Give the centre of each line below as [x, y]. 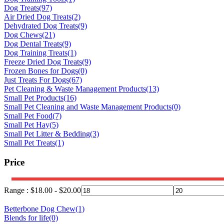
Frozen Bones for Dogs [41, 71]
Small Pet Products [34, 98]
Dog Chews [23, 35]
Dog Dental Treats [33, 44]
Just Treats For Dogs [36, 80]
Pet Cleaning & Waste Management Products [75, 89]
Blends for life [26, 217]
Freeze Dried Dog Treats [43, 62]
